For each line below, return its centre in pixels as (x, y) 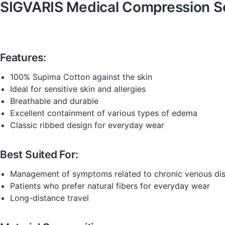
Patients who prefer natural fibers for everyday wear (110, 186)
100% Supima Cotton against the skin (81, 77)
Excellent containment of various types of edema (104, 113)
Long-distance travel (49, 198)
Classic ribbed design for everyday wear (87, 125)
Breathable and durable (54, 101)
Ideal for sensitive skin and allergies (78, 89)
